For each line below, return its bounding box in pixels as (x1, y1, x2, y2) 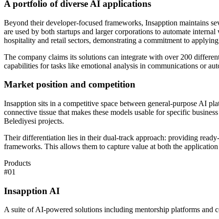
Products (4, 159, 31, 167)
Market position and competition (4, 79, 135, 90)
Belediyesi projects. (4, 117, 64, 125)
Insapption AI (4, 185, 60, 196)
